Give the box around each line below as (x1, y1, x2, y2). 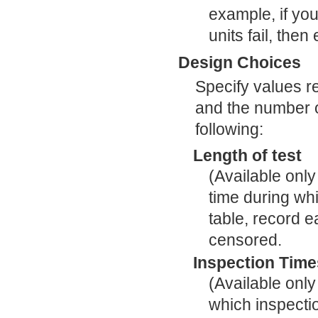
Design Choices (178, 53, 301, 72)
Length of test (193, 146, 302, 165)
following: (195, 119, 263, 138)
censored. (208, 230, 282, 249)
